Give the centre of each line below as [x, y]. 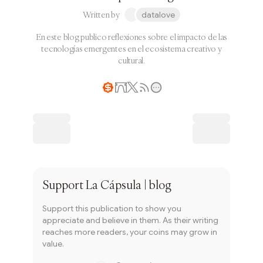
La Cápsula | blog [129, 185]
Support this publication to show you [112, 208]
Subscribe [131, 156]
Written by [101, 15]
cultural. [131, 60]
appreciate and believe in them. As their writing [130, 220]
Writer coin [124, 101]
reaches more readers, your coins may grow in [130, 232]
